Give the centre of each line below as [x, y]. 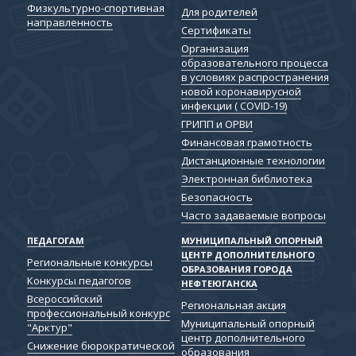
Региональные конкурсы [89, 262]
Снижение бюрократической [101, 345]
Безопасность [217, 197]
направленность [70, 23]
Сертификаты [216, 30]
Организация [215, 48]
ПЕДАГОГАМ [55, 240]
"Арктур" [49, 327]
